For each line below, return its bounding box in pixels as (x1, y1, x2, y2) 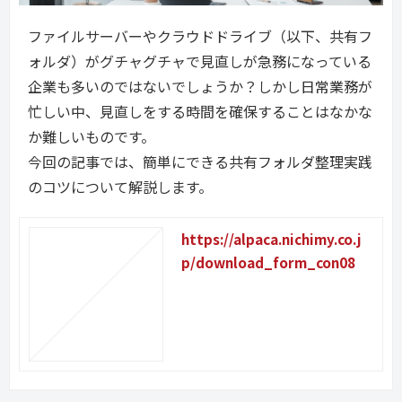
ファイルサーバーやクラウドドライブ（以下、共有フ (28, 25, 372, 48)
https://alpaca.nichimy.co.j (181, 229, 362, 249)
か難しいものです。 (28, 126, 155, 148)
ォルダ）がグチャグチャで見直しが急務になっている (28, 50, 371, 73)
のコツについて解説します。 (28, 176, 213, 198)
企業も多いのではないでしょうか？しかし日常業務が (28, 75, 372, 98)
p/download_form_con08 (181, 252, 355, 273)
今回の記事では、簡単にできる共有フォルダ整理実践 (28, 151, 372, 173)
